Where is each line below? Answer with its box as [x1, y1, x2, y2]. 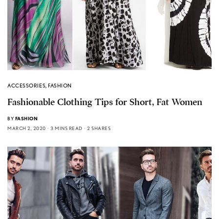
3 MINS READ [50, 125, 83, 131]
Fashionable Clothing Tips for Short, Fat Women [7, 96, 202, 108]
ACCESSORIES [7, 82, 46, 89]
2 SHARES [87, 125, 110, 131]
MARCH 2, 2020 [7, 125, 46, 131]
